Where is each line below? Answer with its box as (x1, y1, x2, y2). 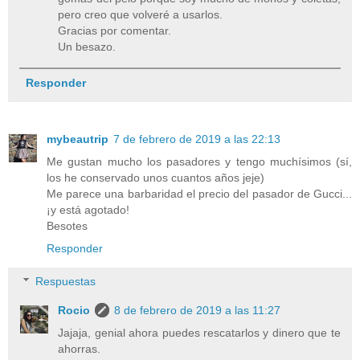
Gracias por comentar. (58, 23, 172, 37)
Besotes (47, 219, 88, 232)
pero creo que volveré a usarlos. (58, 7, 223, 21)
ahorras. (58, 342, 101, 356)
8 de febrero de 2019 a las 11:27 (114, 304, 281, 317)
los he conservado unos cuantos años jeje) (47, 170, 264, 184)
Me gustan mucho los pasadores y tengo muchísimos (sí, (47, 154, 352, 168)
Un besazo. (58, 39, 117, 53)
